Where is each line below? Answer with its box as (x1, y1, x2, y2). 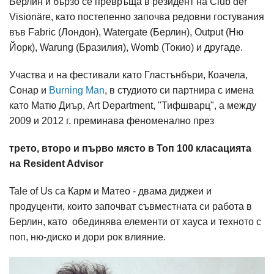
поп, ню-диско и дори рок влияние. (9, 232, 168, 242)
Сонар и (9, 85, 49, 95)
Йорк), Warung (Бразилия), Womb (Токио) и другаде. (9, 42, 243, 53)
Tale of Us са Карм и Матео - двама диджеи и (9, 186, 212, 196)
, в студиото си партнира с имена (105, 85, 254, 95)
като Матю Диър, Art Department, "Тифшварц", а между (9, 100, 256, 111)
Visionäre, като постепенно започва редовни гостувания (9, 12, 264, 22)
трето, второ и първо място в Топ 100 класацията (9, 143, 251, 154)
